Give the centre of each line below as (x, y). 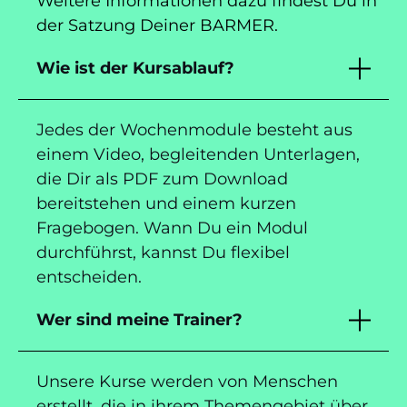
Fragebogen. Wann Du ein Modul (172, 228)
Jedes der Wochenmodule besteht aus (194, 129)
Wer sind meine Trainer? (139, 319)
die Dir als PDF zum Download (162, 179)
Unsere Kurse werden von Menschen (187, 381)
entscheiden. (89, 277)
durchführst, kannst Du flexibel (163, 252)
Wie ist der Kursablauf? (135, 68)
